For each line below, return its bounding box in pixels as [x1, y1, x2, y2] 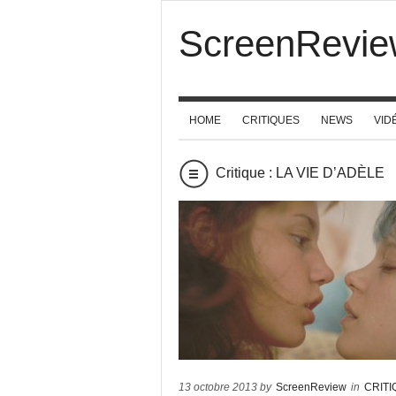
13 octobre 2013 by [179, 381, 274, 393]
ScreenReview [276, 381, 346, 393]
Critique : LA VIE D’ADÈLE [216, 165, 385, 180]
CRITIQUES [242, 114, 300, 126]
